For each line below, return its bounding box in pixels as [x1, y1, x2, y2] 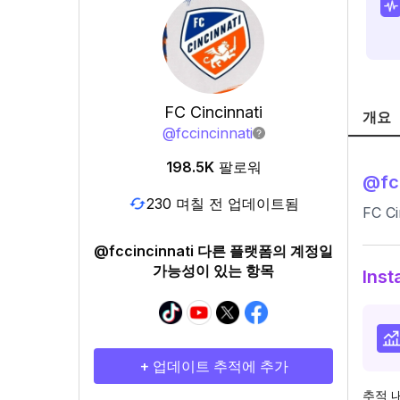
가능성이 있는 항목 [153, 262, 274, 279]
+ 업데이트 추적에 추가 [138, 357, 288, 375]
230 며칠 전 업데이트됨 [146, 194, 299, 212]
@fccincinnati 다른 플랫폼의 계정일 [94, 242, 333, 260]
